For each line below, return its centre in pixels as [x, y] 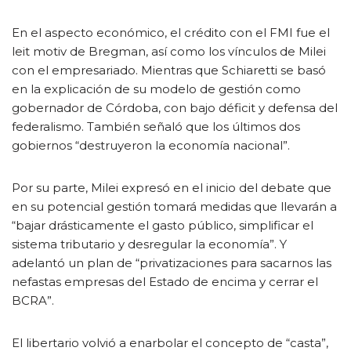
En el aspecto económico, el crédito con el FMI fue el [171, 33]
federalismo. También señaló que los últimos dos [156, 127]
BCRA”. [33, 300]
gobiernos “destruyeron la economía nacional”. [151, 145]
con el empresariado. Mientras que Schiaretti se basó [169, 70]
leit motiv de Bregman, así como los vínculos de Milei [169, 51]
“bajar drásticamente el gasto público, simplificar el [163, 225]
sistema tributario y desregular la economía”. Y [149, 244]
